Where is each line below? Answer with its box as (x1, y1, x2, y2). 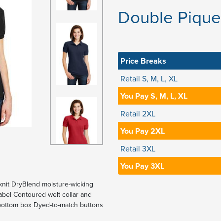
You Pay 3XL (120, 160, 164, 172)
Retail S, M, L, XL (120, 73, 178, 84)
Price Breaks (120, 55, 166, 67)
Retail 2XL (120, 108, 155, 119)
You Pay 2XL (120, 125, 165, 137)
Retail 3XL (120, 143, 155, 154)
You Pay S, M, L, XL (120, 90, 187, 102)
